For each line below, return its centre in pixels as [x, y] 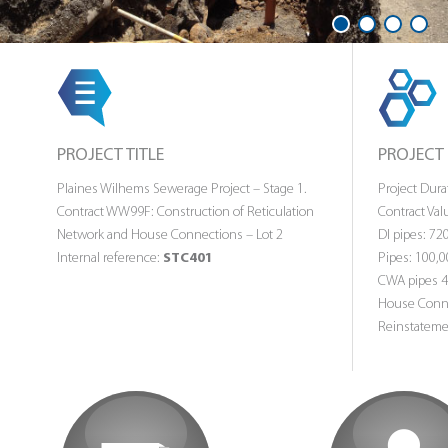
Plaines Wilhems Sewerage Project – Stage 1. [182, 189]
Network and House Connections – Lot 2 [170, 235]
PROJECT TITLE [110, 155]
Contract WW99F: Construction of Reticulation [185, 212]
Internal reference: [110, 258]
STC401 [188, 258]
